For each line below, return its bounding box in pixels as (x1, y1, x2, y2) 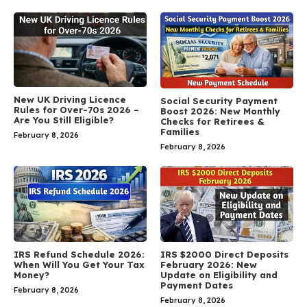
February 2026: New (160, 258, 257, 270)
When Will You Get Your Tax (14, 258, 145, 270)
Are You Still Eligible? (14, 114, 114, 126)
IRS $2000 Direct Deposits (160, 248, 288, 260)
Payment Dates (160, 279, 233, 291)
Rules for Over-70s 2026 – (14, 104, 139, 116)
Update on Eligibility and (160, 269, 278, 280)
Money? (14, 269, 49, 280)
